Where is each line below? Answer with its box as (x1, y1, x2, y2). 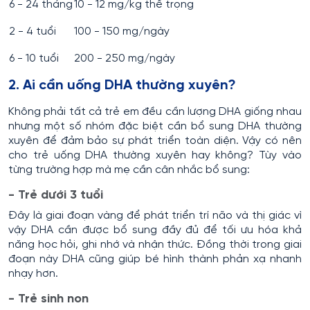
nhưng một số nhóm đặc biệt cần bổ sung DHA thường (8, 120, 302, 133)
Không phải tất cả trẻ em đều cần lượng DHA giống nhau (8, 106, 302, 118)
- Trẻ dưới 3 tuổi (8, 189, 103, 203)
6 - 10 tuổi (9, 53, 59, 65)
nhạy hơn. (8, 268, 58, 280)
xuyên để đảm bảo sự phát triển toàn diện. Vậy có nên (8, 135, 302, 147)
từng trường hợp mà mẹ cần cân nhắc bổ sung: (8, 164, 250, 176)
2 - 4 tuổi (9, 26, 56, 38)
